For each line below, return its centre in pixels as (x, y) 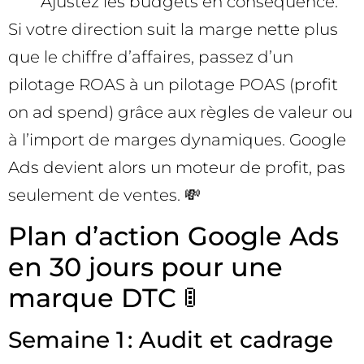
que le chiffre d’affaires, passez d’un (151, 57)
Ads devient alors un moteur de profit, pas (177, 168)
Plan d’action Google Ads (173, 236)
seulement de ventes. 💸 (104, 195)
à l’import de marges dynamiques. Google (177, 140)
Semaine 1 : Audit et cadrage (171, 339)
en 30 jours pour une (145, 266)
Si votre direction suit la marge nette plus (173, 30)
